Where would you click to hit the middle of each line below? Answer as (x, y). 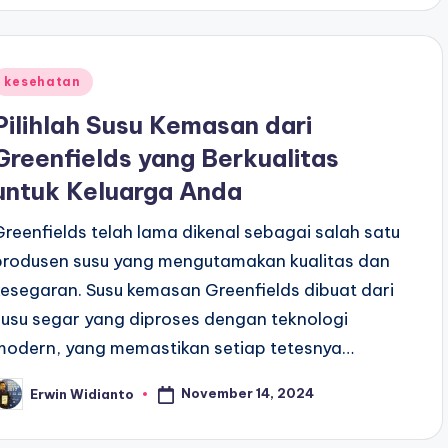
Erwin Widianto (82, 393)
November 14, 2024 (248, 393)
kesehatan (42, 82)
